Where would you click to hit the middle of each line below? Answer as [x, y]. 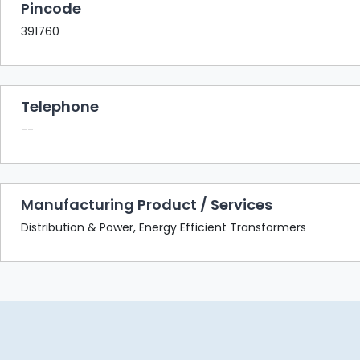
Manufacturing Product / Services [147, 204]
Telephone [60, 106]
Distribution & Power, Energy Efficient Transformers [164, 227]
